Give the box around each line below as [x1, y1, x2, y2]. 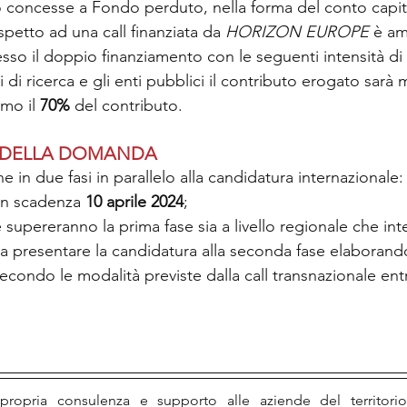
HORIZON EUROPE [225, 22, 369, 43]
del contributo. [70, 95, 183, 116]
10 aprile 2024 [81, 192, 184, 213]
